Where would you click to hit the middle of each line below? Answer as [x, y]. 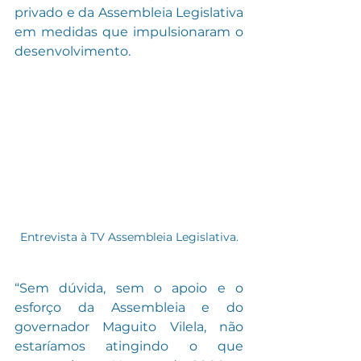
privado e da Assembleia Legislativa [129, 13]
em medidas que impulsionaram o [129, 32]
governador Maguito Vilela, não [129, 326]
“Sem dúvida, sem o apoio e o [129, 288]
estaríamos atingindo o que [129, 346]
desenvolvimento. [73, 52]
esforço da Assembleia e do [129, 307]
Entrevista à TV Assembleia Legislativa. [129, 237]
